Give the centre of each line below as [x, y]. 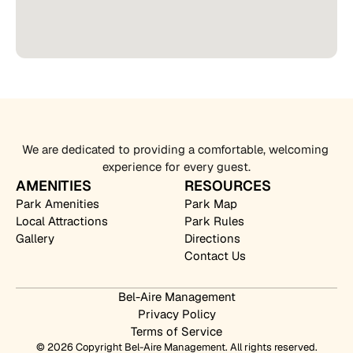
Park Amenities [58, 204]
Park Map [211, 204]
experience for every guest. [176, 167]
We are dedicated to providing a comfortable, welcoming [175, 149]
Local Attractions [62, 221]
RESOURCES [228, 186]
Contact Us [215, 256]
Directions [212, 238]
